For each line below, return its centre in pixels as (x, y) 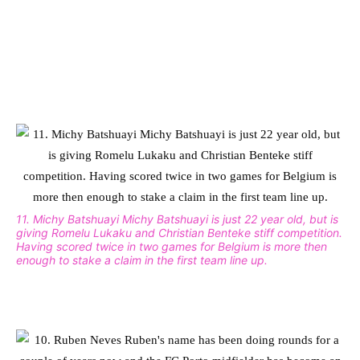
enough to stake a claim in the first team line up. (142, 260)
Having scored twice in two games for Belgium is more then (172, 246)
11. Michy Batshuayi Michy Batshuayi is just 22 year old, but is (177, 219)
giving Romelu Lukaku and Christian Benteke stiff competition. (179, 232)
